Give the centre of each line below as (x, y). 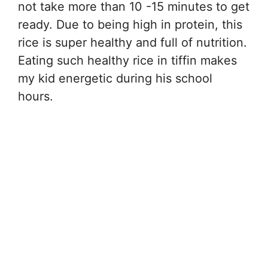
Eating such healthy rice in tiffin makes (127, 60)
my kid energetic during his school (115, 78)
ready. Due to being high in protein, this (130, 24)
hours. (36, 96)
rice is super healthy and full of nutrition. (133, 42)
